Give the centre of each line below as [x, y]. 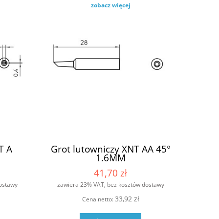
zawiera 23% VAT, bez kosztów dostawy [110, 184]
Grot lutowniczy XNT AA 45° [110, 149]
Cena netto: [98, 199]
